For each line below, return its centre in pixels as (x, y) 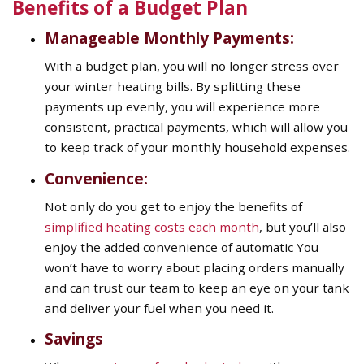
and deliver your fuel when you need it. (159, 308)
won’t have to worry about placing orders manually (195, 267)
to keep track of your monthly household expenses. (197, 147)
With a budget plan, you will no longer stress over (192, 66)
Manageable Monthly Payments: (169, 39)
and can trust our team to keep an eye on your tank (197, 287)
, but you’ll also (303, 226)
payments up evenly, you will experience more (182, 107)
